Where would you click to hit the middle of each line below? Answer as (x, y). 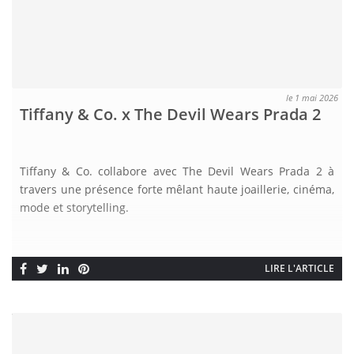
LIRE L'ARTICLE (299, 268)
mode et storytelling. (74, 207)
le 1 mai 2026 (312, 97)
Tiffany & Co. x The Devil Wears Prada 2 (172, 114)
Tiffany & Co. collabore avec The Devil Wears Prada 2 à (177, 171)
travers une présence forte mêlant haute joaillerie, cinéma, (177, 189)
